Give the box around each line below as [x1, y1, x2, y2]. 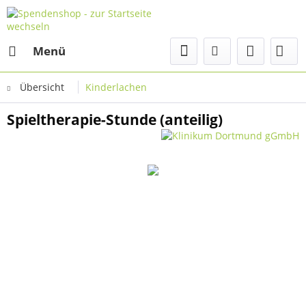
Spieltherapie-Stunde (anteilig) [7, 110, 223, 129]
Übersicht [20, 81, 64, 94]
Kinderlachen [85, 81, 147, 94]
